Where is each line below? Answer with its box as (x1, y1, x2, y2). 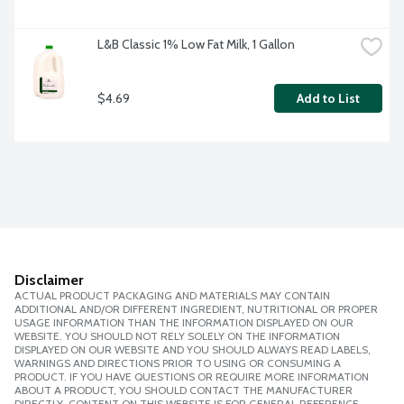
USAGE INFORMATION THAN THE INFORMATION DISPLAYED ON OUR (14, 316, 353, 330)
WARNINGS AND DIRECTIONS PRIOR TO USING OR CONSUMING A (14, 356, 341, 371)
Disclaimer (14, 271, 83, 289)
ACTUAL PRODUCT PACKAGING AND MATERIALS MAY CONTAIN (14, 289, 330, 303)
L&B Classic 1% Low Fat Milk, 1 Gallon (97, 36, 295, 53)
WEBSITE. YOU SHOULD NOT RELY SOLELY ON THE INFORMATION (14, 329, 340, 344)
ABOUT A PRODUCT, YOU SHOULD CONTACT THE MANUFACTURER (14, 383, 353, 398)
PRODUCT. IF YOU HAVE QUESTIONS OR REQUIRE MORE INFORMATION (14, 370, 369, 384)
